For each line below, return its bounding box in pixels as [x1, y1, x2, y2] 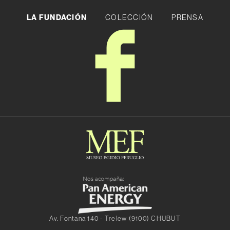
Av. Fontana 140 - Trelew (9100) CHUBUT [49, 214, 181, 222]
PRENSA [171, 13, 203, 23]
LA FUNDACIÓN [27, 13, 87, 23]
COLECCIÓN [105, 13, 154, 23]
